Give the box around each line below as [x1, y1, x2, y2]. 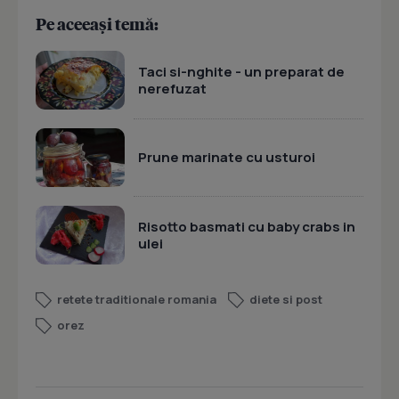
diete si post [249, 291, 322, 308]
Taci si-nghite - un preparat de [138, 61, 345, 81]
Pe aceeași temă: [36, 13, 159, 35]
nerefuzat [138, 78, 207, 98]
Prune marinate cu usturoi [138, 148, 315, 167]
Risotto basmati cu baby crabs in [138, 216, 355, 236]
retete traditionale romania [57, 291, 216, 308]
